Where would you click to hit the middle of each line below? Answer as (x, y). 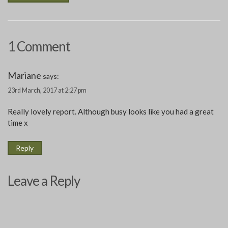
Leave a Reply (44, 180)
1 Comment (39, 46)
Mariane (24, 75)
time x (18, 122)
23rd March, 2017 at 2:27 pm (47, 90)
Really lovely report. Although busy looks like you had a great (111, 111)
